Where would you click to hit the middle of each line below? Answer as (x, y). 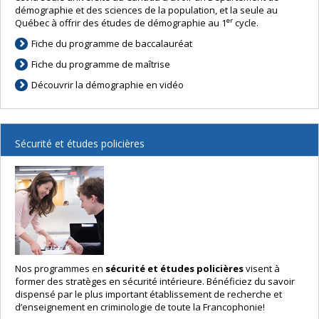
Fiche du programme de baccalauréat (112, 44)
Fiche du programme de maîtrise (101, 64)
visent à (262, 269)
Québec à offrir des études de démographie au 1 (121, 23)
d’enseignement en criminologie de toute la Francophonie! (140, 307)
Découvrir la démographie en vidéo (108, 85)
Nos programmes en (60, 269)
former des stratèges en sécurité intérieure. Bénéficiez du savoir (155, 282)
